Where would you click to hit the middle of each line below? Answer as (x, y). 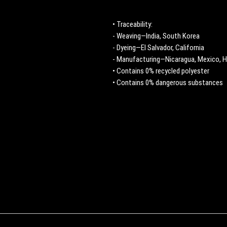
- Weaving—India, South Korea (156, 36)
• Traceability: (133, 24)
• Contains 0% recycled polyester (161, 71)
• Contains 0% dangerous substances (168, 83)
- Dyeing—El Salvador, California (158, 48)
